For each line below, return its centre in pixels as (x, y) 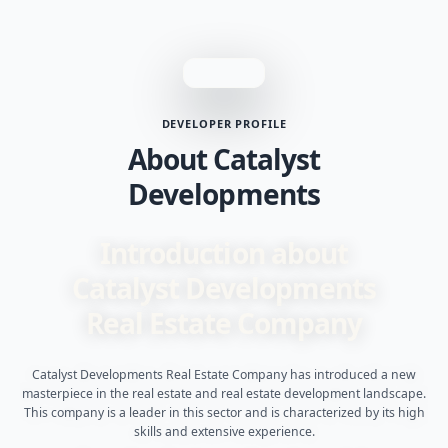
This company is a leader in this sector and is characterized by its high (224, 412)
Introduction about (224, 252)
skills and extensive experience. (224, 431)
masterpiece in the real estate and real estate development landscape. (224, 393)
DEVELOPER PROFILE (224, 123)
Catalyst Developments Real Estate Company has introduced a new (224, 374)
